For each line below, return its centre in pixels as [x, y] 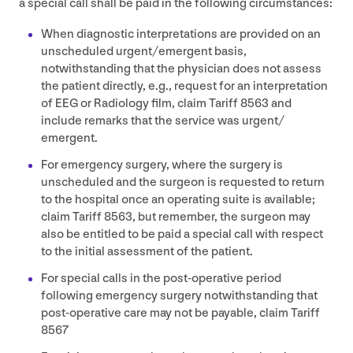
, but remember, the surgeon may [221, 217]
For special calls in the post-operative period [161, 278]
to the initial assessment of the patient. [147, 251]
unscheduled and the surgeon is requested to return [183, 182]
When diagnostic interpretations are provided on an [181, 34]
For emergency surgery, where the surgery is [162, 165]
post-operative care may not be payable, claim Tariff [180, 313]
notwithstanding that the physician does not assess [181, 69]
